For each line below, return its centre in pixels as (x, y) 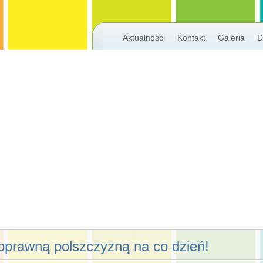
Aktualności (144, 38)
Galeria (231, 38)
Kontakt (191, 38)
